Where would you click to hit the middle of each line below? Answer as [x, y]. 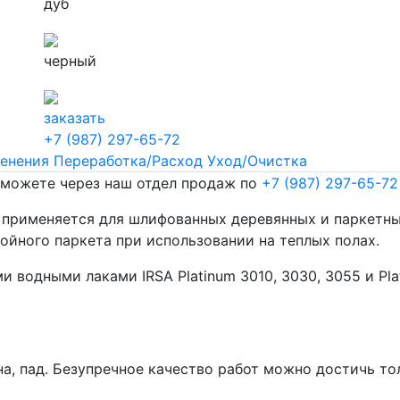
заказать [75, 117]
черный [70, 60]
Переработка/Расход [128, 160]
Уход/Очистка [257, 160]
